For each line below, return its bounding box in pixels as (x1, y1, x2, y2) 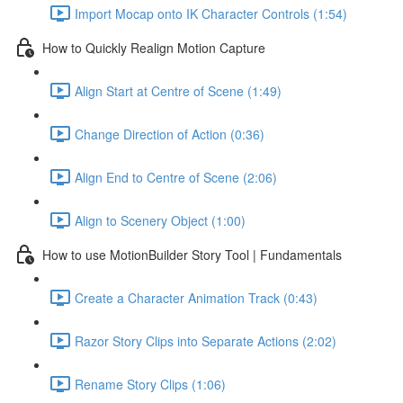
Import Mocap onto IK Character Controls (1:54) (75, 4, 347, 22)
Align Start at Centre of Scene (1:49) (75, 81, 282, 100)
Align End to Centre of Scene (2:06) (75, 167, 277, 186)
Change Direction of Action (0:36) (75, 124, 264, 143)
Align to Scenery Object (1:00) (75, 210, 246, 229)
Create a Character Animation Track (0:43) (75, 288, 318, 307)
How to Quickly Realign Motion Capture (42, 38, 265, 57)
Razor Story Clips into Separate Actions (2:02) (75, 331, 336, 350)
